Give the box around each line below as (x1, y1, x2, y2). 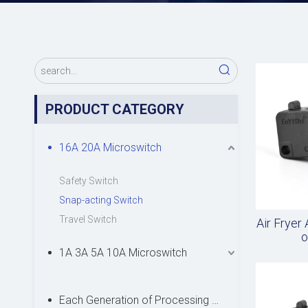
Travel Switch (59, 214, 117, 225)
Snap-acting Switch (59, 195, 143, 206)
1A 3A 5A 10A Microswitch (59, 246, 187, 259)
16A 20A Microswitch (59, 141, 162, 154)
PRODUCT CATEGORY (45, 101, 184, 118)
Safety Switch (59, 175, 118, 186)
